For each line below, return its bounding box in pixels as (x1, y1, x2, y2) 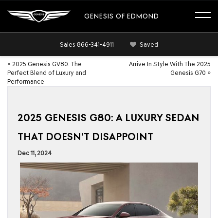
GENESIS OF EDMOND (84, 12, 159, 20)
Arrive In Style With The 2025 (129, 60, 211, 68)
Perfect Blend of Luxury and (7, 69, 86, 76)
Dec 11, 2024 (18, 149, 52, 157)
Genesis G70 (170, 69, 206, 76)
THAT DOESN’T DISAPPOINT (18, 131, 153, 143)
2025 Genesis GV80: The (12, 60, 82, 68)
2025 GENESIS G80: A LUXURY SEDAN (18, 112, 200, 124)
